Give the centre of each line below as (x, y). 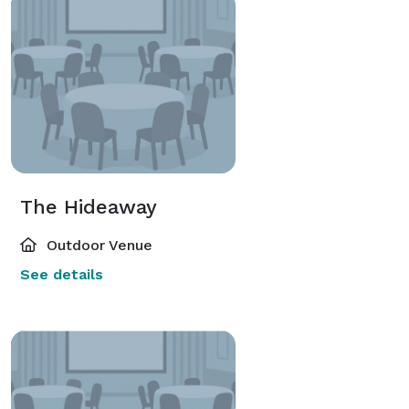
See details (62, 274)
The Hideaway (89, 206)
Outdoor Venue (97, 245)
